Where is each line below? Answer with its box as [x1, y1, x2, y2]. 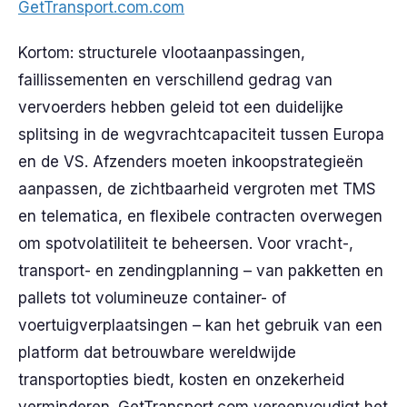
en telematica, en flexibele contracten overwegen [18, 207, 382, 225]
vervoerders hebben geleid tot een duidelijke [18, 98, 343, 116]
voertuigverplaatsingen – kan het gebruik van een [18, 316, 382, 334]
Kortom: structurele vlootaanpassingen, [18, 44, 305, 62]
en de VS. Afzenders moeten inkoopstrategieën [18, 153, 363, 171]
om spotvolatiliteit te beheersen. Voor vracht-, [18, 234, 353, 253]
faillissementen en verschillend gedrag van [18, 71, 333, 89]
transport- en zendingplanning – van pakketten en [18, 262, 383, 280]
